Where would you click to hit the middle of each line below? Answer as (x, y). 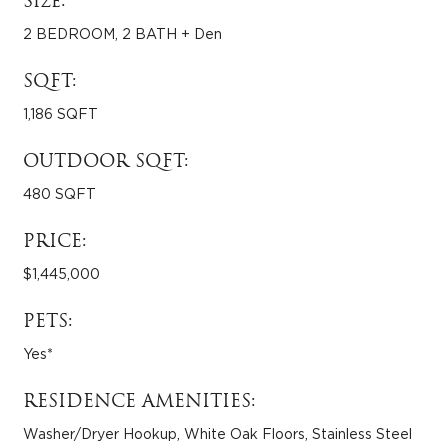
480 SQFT (60, 194)
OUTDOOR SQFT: (106, 162)
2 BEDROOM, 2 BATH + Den (123, 34)
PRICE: (55, 242)
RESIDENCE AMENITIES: (140, 402)
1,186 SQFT (61, 114)
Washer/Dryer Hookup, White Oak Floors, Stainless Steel (218, 434)
